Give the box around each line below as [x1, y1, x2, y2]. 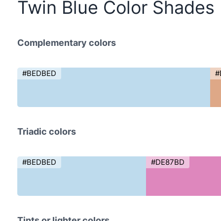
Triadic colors [17, 126, 76, 137]
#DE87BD [150, 157, 184, 167]
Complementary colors [17, 37, 116, 48]
